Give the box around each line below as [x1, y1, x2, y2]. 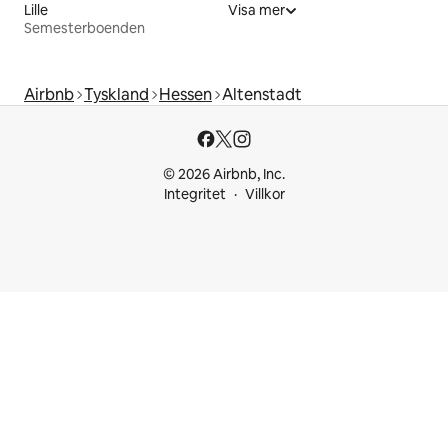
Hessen [159, 84, 212, 106]
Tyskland [84, 84, 149, 106]
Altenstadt [222, 84, 302, 106]
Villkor [244, 185, 285, 204]
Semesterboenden [24, 19, 145, 38]
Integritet [163, 185, 226, 204]
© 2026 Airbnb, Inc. [163, 165, 285, 184]
